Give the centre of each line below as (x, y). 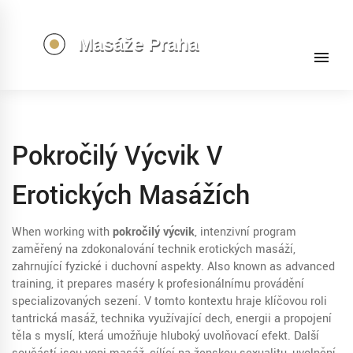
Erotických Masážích (131, 196)
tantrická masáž (54, 319)
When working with (62, 232)
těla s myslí (42, 336)
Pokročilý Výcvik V (117, 156)
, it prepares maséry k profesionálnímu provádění (178, 284)
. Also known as (243, 267)
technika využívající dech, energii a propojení (216, 319)
